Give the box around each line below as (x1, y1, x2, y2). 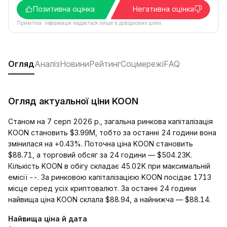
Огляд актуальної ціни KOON (8, 96, 138, 106)
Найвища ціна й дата (8, 214, 87, 223)
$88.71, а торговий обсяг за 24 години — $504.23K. (8, 150, 192, 159)
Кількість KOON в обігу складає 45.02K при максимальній (8, 162, 210, 170)
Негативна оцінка (133, 5, 194, 13)
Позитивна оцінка (33, 5, 95, 13)
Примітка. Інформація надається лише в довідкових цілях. (17, 20, 163, 26)
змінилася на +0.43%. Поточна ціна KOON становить (8, 139, 193, 148)
